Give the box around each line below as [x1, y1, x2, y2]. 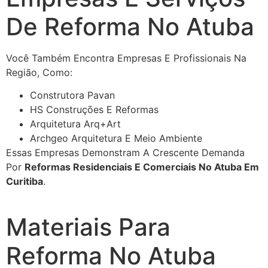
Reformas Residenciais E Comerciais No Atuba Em [25, 160, 259, 173]
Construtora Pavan [30, 89, 115, 101]
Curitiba [6, 175, 43, 187]
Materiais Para [6, 212, 170, 242]
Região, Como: [6, 66, 72, 78]
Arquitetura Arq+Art [30, 117, 121, 130]
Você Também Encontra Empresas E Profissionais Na [6, 51, 246, 64]
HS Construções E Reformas [30, 103, 159, 115]
